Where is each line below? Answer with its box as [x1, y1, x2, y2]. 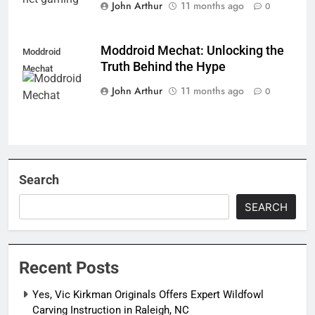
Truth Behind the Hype [101, 60, 226, 75]
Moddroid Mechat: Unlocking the [101, 44, 284, 58]
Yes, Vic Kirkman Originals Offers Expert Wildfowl [32, 288, 264, 302]
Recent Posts [19, 258, 119, 278]
